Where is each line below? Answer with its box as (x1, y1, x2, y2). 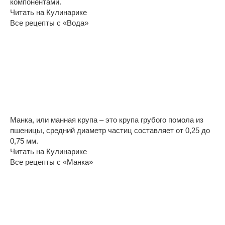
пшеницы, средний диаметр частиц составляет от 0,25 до (10, 126, 210, 135)
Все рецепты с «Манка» (10, 157, 93, 166)
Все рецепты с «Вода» (10, 18, 88, 27)
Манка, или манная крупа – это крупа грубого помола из (10, 115, 203, 124)
